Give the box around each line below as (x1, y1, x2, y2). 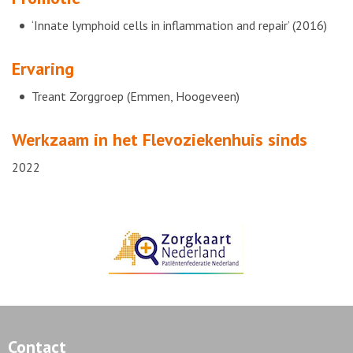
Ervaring (12, 58, 74, 80)
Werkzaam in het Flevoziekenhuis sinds (12, 128, 307, 150)
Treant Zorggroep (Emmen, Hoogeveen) (32, 88, 240, 104)
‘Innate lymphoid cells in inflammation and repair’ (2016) (32, 17, 327, 33)
